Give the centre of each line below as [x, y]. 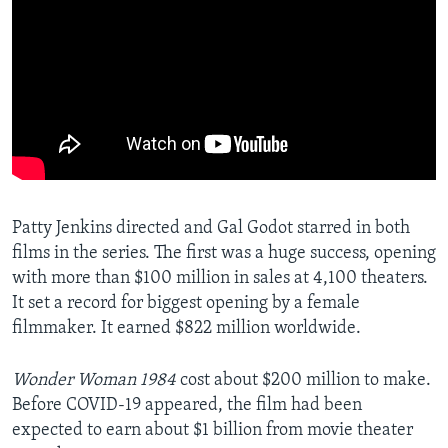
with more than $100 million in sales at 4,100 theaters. [220, 279]
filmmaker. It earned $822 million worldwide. [186, 329]
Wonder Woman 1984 [96, 381]
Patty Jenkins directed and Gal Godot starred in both [211, 229]
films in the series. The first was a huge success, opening [224, 254]
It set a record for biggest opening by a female [186, 304]
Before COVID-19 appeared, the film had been [187, 406]
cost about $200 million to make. [305, 381]
